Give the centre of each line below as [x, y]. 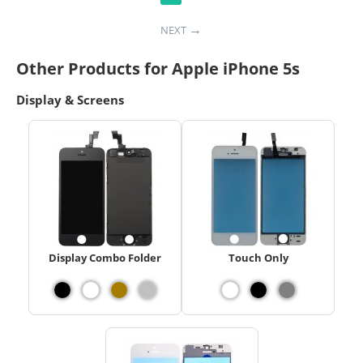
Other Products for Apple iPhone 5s [158, 68]
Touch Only [258, 257]
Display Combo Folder [105, 257]
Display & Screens [70, 99]
